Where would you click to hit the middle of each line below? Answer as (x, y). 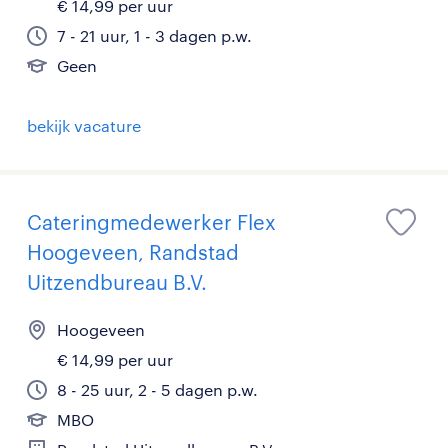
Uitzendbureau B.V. (117, 282)
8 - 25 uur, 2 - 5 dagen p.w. (157, 389)
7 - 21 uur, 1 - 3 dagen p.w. (154, 35)
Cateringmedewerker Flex (151, 222)
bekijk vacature (84, 125)
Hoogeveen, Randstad (133, 252)
